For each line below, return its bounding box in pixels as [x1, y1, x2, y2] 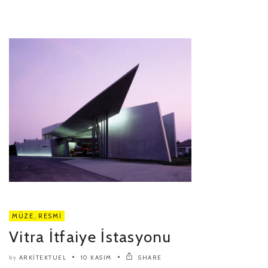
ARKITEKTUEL [19, 254, 66, 262]
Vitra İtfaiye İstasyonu [9, 227, 171, 247]
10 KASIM [80, 254, 112, 262]
